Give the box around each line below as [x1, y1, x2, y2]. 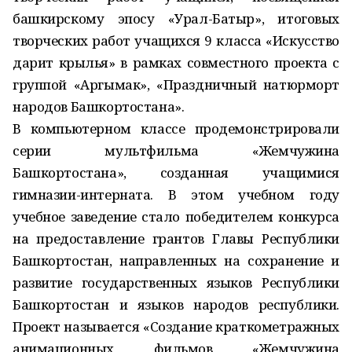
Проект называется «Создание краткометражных [13, 317, 339, 335]
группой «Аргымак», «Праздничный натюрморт [13, 75, 339, 93]
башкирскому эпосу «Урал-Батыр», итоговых [13, 9, 339, 27]
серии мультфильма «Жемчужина [13, 141, 339, 159]
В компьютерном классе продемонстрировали [13, 119, 339, 137]
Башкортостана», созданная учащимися [13, 163, 339, 181]
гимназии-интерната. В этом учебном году [13, 185, 339, 203]
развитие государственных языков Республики [13, 273, 339, 291]
